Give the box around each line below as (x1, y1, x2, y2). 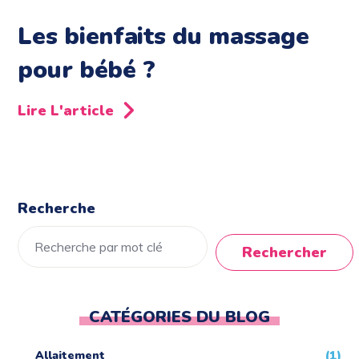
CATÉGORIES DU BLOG (89, 305, 270, 328)
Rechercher (242, 242, 328, 262)
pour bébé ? (18, 53, 156, 87)
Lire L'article (18, 100, 115, 120)
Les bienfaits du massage (18, 19, 309, 53)
